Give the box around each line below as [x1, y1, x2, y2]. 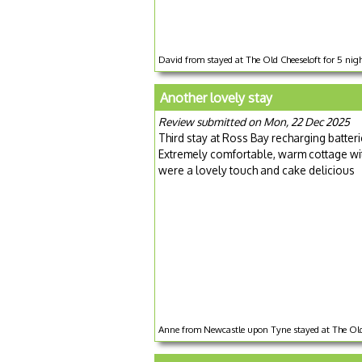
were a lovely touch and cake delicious [158, 162, 355, 177]
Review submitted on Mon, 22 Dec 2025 [158, 114, 350, 128]
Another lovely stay [160, 89, 272, 106]
